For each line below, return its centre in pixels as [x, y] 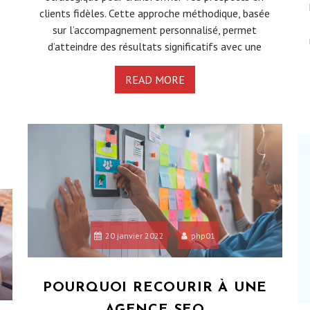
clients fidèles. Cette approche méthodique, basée [155, 13]
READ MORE [155, 80]
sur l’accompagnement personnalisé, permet [155, 30]
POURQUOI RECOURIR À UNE [155, 288]
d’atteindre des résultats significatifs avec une [155, 47]
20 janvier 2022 [135, 236]
